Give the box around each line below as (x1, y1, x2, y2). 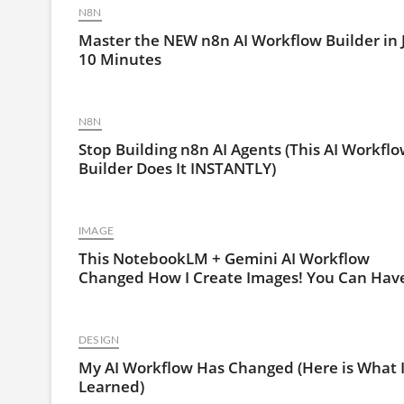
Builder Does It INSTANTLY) (78, 158, 276, 179)
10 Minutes (78, 49, 161, 69)
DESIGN (78, 335, 120, 345)
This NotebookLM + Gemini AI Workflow (78, 248, 370, 269)
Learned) (78, 376, 144, 397)
